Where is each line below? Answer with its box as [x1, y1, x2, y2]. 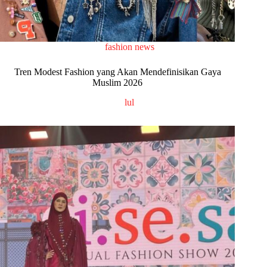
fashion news [104, 41, 154, 52]
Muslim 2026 [92, 77, 143, 88]
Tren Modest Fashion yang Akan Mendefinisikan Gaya [14, 66, 221, 77]
